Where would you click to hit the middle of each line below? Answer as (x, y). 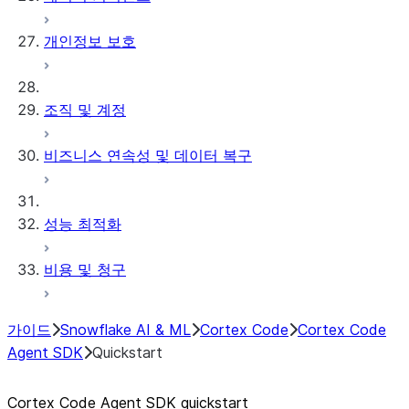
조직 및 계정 (85, 110)
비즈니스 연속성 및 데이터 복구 (148, 155)
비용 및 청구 (85, 269)
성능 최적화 (83, 224)
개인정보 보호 (90, 41)
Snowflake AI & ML (126, 330)
